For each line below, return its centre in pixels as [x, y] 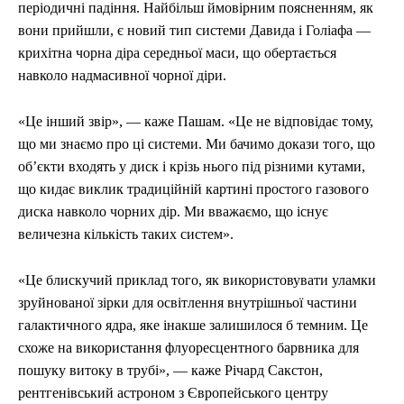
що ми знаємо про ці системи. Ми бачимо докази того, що [197, 144]
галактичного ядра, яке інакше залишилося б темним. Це [193, 326]
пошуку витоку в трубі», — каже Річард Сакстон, [170, 371]
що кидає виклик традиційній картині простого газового [193, 189]
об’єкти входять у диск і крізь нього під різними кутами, [192, 167]
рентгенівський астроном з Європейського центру [173, 393]
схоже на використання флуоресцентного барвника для [188, 348]
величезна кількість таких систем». [126, 234]
